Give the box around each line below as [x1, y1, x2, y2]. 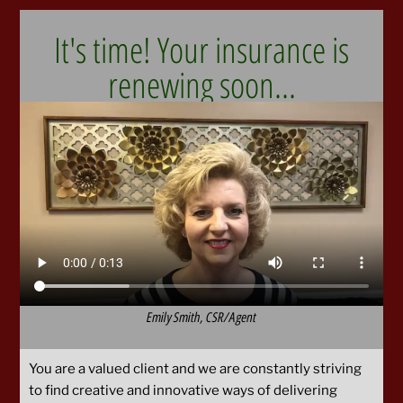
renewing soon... [107, 60, 296, 108]
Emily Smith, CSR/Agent [147, 308, 256, 327]
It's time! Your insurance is [54, 25, 349, 73]
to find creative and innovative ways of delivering [29, 381, 337, 399]
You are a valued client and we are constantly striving [29, 360, 362, 377]
